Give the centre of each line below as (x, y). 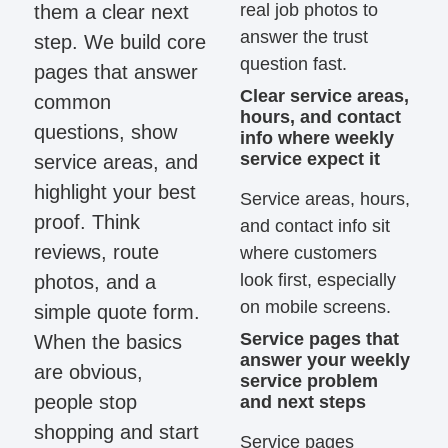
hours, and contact (321, 116)
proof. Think (87, 222)
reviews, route (97, 252)
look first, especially (318, 279)
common (73, 102)
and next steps (303, 401)
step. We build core (120, 42)
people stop (86, 402)
